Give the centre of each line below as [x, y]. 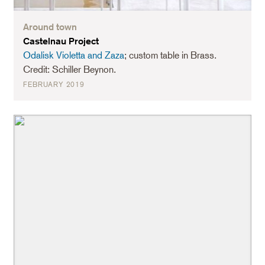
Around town [50, 27]
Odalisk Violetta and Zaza [74, 55]
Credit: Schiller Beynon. [70, 69]
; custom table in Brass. [171, 55]
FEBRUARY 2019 [54, 84]
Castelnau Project [61, 41]
